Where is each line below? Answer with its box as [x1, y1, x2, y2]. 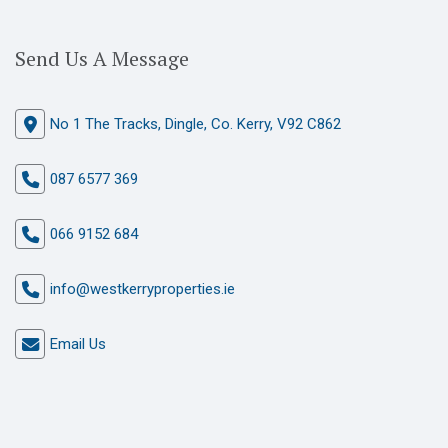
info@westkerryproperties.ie [50, 280, 235, 298]
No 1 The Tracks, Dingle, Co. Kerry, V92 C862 [50, 115, 341, 133]
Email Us [50, 335, 106, 353]
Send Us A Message [15, 45, 189, 72]
